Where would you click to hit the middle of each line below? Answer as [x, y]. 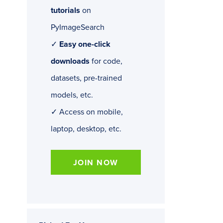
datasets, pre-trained [86, 78]
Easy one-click [85, 45]
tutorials [65, 11]
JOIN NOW [96, 163]
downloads [70, 61]
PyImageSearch [77, 28]
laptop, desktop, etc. [86, 129]
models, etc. [72, 95]
